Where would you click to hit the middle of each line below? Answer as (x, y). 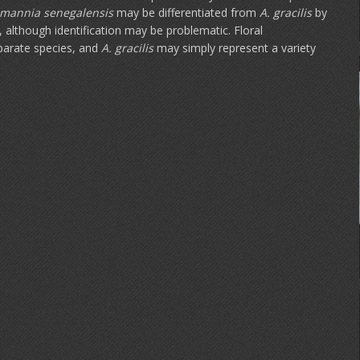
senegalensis (78, 12)
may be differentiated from (186, 12)
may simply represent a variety (235, 48)
